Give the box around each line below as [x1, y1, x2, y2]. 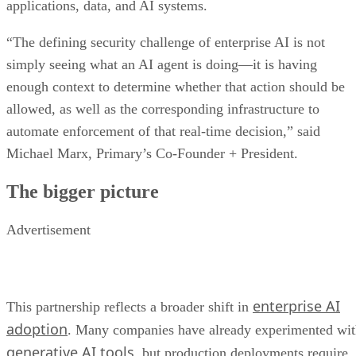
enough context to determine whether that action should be [6, 79, 345, 95]
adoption [6, 319, 68, 339]
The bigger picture [6, 181, 159, 203]
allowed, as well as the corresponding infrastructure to [6, 101, 319, 118]
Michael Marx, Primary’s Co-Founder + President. [6, 145, 298, 162]
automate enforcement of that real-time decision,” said [6, 123, 320, 140]
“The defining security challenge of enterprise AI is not [6, 34, 325, 51]
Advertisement [6, 222, 91, 238]
